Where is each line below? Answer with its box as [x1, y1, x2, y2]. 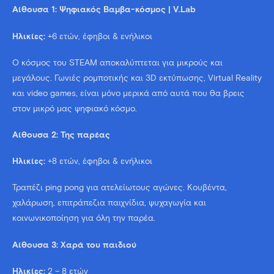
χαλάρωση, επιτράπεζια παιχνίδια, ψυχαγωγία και [12, 199, 206, 208]
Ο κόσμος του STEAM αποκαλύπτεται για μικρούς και [12, 58, 223, 67]
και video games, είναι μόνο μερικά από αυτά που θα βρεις [12, 89, 245, 98]
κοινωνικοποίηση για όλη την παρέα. [12, 214, 155, 223]
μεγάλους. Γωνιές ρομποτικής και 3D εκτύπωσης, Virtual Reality [12, 73, 262, 83]
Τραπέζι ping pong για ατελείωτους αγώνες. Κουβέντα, [12, 183, 227, 193]
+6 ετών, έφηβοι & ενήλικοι [45, 32, 152, 41]
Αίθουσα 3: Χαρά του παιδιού [12, 240, 136, 250]
